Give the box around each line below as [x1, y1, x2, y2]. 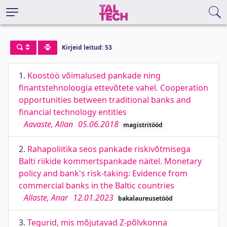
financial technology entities [19, 106, 127, 118]
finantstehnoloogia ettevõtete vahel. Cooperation [19, 82, 208, 93]
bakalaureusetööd [118, 194, 173, 203]
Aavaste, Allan [24, 119, 73, 130]
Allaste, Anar [24, 192, 68, 203]
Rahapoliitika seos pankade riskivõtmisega [27, 143, 191, 155]
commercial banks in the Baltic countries [19, 180, 174, 191]
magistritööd [123, 121, 163, 129]
